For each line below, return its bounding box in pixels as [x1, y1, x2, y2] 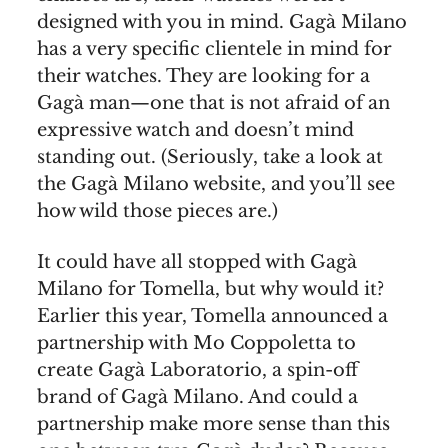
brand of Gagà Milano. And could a [37, 386, 358, 409]
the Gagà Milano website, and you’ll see [37, 173, 395, 196]
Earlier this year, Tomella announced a [37, 305, 388, 328]
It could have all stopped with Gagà [37, 251, 357, 274]
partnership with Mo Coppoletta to [37, 332, 356, 355]
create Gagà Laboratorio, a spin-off [37, 359, 358, 382]
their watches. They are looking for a [37, 65, 370, 88]
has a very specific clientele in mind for [37, 38, 392, 61]
